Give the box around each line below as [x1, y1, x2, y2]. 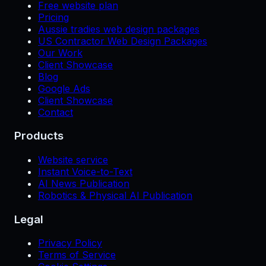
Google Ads [38, 82, 90, 94]
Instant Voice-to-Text [38, 165, 132, 178]
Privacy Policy [38, 237, 102, 249]
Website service [38, 153, 108, 166]
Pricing [38, 11, 69, 23]
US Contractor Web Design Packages [38, 34, 207, 47]
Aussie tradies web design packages [38, 23, 199, 35]
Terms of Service [38, 249, 116, 261]
